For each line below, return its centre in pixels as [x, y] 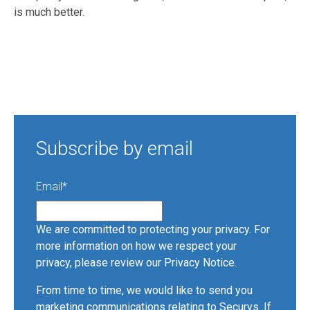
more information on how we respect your [136, 246]
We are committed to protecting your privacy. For [153, 230]
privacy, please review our [100, 263]
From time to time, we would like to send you [144, 291]
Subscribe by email [115, 149]
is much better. [49, 12]
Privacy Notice [199, 263]
